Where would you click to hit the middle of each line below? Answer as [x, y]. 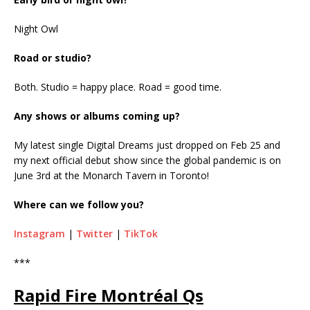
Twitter [94, 233]
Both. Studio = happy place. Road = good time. [118, 86]
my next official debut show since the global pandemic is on [147, 160]
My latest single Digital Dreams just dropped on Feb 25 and [147, 145]
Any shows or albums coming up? [97, 116]
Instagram [39, 233]
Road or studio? [53, 57]
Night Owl [36, 28]
